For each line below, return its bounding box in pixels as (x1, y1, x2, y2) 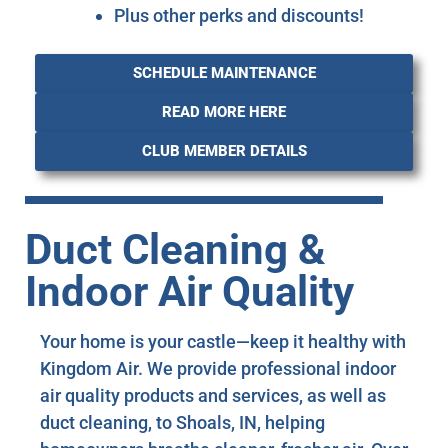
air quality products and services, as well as (40, 384, 386, 406)
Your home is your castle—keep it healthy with (40, 330, 406, 352)
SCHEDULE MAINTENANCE (132, 64, 316, 83)
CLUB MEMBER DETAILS (141, 142, 307, 161)
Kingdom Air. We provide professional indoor (40, 357, 396, 379)
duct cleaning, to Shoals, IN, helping (40, 411, 325, 433)
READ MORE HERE (162, 103, 286, 122)
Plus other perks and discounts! (114, 5, 364, 27)
